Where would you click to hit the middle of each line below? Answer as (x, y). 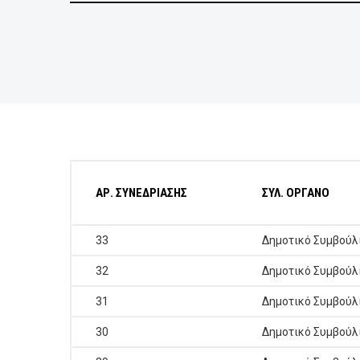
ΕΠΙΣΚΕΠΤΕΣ (49, 54)
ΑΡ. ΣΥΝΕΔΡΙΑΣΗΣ (141, 193)
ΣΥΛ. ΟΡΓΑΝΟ (296, 193)
